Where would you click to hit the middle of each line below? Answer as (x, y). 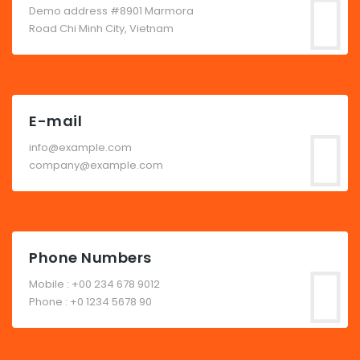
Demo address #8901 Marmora (111, 11)
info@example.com (80, 148)
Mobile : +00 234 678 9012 (94, 284)
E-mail (56, 121)
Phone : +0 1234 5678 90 (90, 302)
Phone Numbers (91, 258)
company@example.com (96, 166)
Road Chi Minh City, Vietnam (101, 29)
